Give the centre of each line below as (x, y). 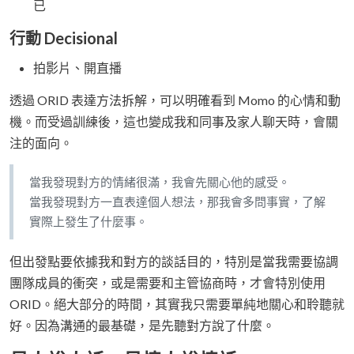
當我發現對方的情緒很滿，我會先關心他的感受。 (160, 182)
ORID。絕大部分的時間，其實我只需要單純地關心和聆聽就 (177, 304)
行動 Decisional (64, 38)
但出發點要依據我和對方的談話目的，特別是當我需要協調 (174, 262)
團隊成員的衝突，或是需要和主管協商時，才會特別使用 (168, 283)
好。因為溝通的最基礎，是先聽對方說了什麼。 (142, 326)
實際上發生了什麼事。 (88, 222)
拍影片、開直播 (77, 68)
